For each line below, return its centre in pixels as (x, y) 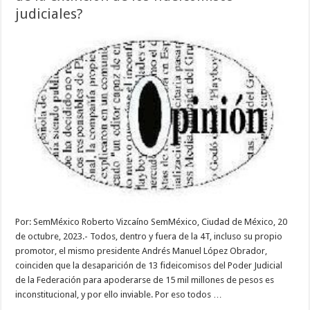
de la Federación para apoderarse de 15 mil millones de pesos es (145, 280)
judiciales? (49, 14)
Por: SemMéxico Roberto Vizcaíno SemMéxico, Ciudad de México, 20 (152, 222)
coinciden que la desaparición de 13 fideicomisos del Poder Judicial (149, 266)
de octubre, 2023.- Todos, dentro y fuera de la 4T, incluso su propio (149, 237)
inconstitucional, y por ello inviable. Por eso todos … (119, 295)
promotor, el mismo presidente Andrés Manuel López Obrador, (142, 251)
